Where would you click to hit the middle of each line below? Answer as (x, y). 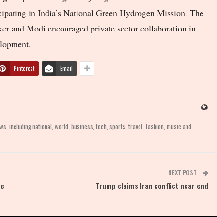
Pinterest (24, 68)
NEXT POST (183, 172)
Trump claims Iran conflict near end (152, 185)
